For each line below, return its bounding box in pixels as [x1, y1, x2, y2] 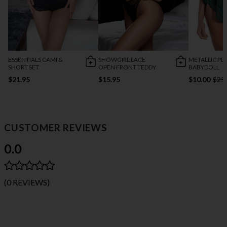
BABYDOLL [188, 63, 220, 71]
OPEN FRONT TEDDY [98, 63, 157, 71]
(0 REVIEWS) [4, 177, 50, 187]
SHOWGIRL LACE [98, 55, 146, 63]
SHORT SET [8, 63, 39, 71]
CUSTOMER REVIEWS [4, 121, 107, 133]
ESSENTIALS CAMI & [8, 55, 63, 63]
